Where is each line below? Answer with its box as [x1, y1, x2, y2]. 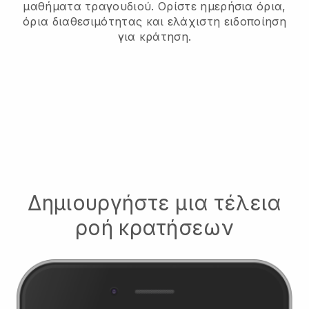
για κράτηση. [117, 29, 192, 43]
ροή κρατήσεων [74, 215, 235, 240]
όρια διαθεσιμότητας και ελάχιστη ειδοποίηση [23, 14, 286, 28]
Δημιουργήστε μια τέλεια [28, 190, 281, 215]
